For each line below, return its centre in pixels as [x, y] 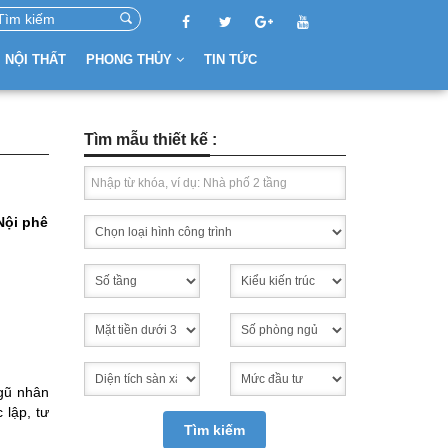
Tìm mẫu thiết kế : [150, 139]
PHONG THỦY [130, 59]
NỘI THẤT [35, 59]
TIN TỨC [230, 59]
